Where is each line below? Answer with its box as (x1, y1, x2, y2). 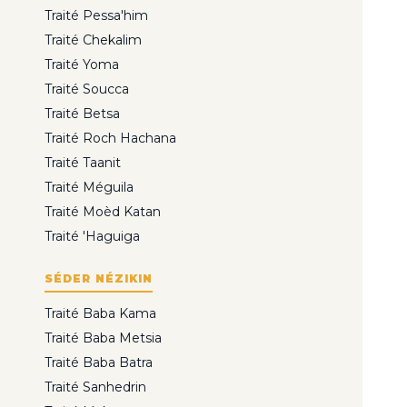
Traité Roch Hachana (45, 130, 176, 147)
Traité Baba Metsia (45, 330, 162, 347)
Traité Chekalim (45, 32, 142, 49)
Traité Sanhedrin (45, 379, 146, 396)
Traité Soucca (45, 81, 129, 98)
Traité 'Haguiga (45, 228, 140, 245)
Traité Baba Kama (45, 305, 156, 323)
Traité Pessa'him (45, 7, 148, 25)
